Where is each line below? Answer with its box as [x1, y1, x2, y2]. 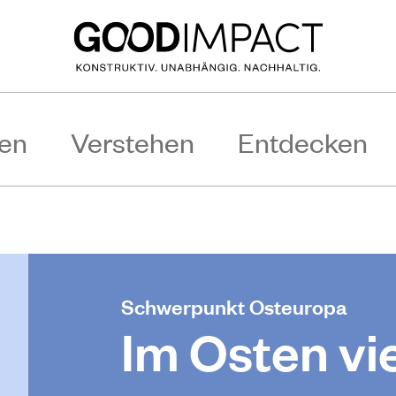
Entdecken [238, 126, 368, 158]
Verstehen [71, 126, 194, 158]
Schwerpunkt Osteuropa [120, 293, 347, 319]
